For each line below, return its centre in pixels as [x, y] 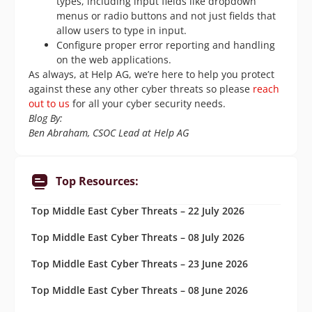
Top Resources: [97, 181]
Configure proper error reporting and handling [166, 45]
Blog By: [46, 118]
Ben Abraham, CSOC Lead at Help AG [110, 132]
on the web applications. [114, 59]
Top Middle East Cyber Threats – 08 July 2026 [138, 237]
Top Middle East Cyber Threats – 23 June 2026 [140, 263]
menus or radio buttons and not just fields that [166, 15]
